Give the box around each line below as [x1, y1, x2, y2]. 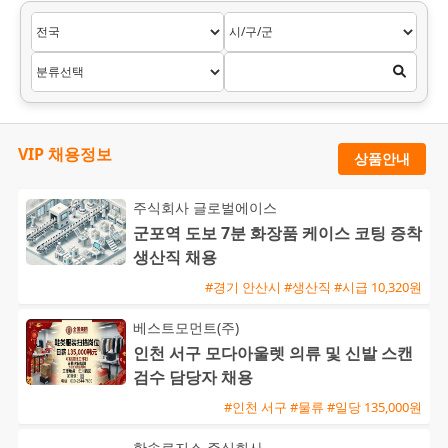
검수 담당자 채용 [133, 366, 253, 389]
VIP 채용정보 [18, 142, 112, 165]
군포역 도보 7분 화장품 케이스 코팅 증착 [133, 222, 422, 245]
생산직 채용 [133, 246, 217, 269]
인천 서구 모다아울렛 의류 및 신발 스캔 [133, 342, 413, 365]
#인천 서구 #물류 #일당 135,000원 [224, 397, 422, 416]
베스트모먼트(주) [133, 318, 239, 338]
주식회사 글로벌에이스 [133, 198, 277, 218]
